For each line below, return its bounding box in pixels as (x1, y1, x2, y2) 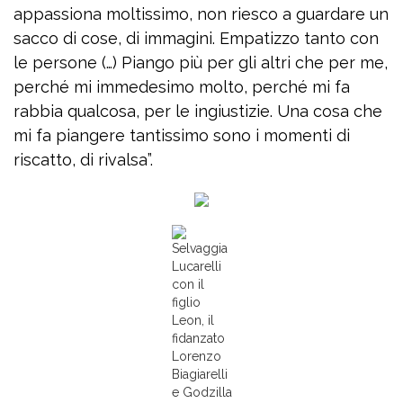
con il (171, 277, 204, 291)
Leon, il (171, 313, 214, 327)
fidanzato (171, 331, 225, 345)
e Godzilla (171, 385, 232, 399)
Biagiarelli (171, 367, 228, 381)
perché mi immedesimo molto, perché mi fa (13, 77, 350, 96)
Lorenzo (171, 349, 221, 363)
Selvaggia (171, 241, 228, 255)
